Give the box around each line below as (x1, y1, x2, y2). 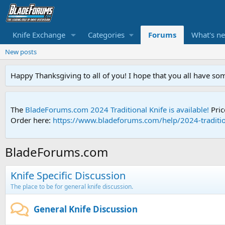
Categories (87, 30, 125, 40)
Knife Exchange (13, 30, 65, 40)
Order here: (11, 115, 53, 126)
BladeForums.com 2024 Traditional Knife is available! (25, 104, 209, 115)
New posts (5, 47, 37, 57)
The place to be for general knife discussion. (11, 182, 133, 191)
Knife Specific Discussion (11, 169, 126, 183)
